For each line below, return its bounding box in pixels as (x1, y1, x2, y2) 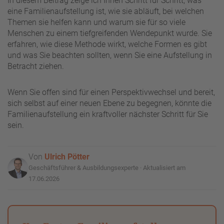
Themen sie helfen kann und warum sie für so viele (7, 17, 185, 27)
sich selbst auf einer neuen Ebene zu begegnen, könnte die (7, 98, 211, 108)
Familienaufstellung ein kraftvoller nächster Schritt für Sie (7, 109, 208, 119)
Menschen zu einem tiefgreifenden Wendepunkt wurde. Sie (7, 28, 212, 38)
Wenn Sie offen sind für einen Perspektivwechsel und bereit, (7, 87, 215, 97)
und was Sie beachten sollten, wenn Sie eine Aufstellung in (7, 50, 212, 60)
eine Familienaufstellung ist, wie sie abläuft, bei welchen (7, 6, 204, 16)
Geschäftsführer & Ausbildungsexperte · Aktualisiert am (28, 163, 185, 171)
